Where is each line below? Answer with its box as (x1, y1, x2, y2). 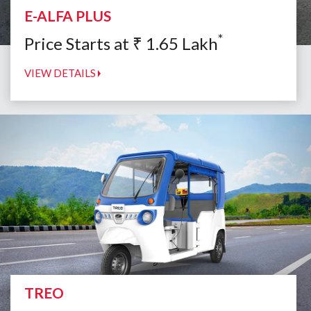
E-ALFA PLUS (24, 7, 111, 25)
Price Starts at (24, 33, 133, 54)
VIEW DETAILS (24, 67, 98, 80)
